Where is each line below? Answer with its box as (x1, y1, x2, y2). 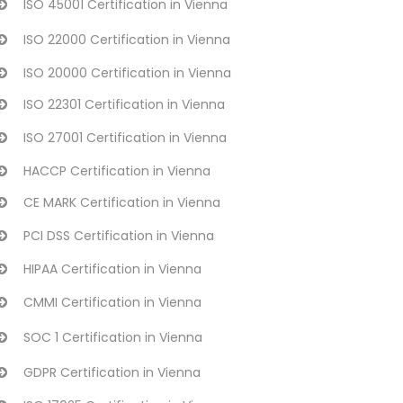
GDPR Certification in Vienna (23, 363, 201, 381)
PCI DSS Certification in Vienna (23, 227, 214, 245)
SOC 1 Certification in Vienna (23, 328, 202, 346)
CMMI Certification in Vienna (23, 293, 201, 311)
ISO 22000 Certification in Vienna (23, 31, 230, 49)
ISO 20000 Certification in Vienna (23, 64, 231, 82)
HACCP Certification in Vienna (23, 162, 210, 180)
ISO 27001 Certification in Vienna (23, 129, 227, 147)
